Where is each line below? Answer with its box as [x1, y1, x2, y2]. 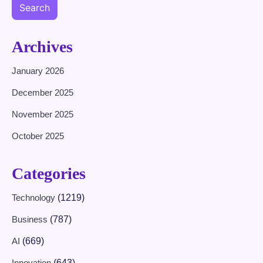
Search [19, 2, 50, 14]
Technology [12, 193, 58, 203]
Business [12, 214, 50, 225]
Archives [12, 38, 73, 56]
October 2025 [12, 131, 64, 141]
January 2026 [12, 66, 64, 76]
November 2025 [12, 109, 73, 120]
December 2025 [12, 87, 73, 98]
